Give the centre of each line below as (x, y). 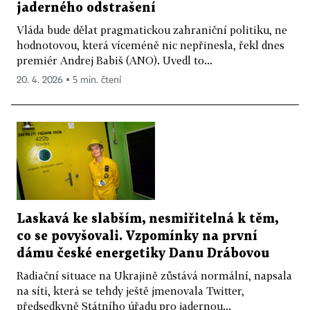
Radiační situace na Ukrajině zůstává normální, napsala (154, 275)
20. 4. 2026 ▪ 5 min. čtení (69, 81)
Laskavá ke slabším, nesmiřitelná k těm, (147, 219)
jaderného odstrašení (86, 8)
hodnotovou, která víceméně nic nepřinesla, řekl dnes (151, 45)
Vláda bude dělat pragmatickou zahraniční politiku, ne (152, 30)
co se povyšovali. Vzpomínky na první (137, 236)
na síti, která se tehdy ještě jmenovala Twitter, (130, 290)
